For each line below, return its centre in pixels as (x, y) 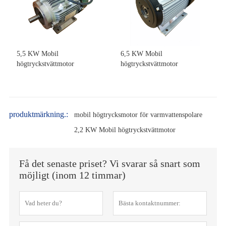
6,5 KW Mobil (142, 53)
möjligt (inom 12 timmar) (72, 175)
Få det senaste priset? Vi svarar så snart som (109, 163)
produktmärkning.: (38, 114)
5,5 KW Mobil (37, 53)
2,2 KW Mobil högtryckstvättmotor (125, 130)
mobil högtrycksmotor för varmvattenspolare (138, 115)
